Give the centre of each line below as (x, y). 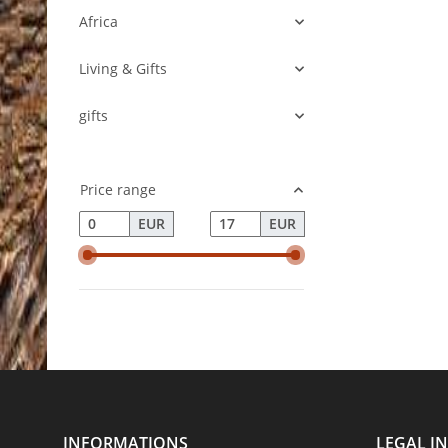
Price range (118, 190)
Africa (98, 22)
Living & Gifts (123, 69)
